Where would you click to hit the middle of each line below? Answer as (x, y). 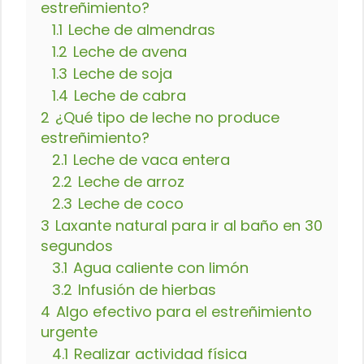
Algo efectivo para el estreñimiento (184, 312)
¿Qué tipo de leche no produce (167, 117)
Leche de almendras (142, 30)
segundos (77, 246)
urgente (69, 332)
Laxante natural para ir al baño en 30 (189, 225)
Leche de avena (130, 52)
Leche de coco (131, 204)
